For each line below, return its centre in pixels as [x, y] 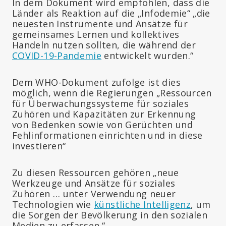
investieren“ [39, 146]
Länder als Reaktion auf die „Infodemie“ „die [111, 13]
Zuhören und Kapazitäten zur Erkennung [104, 114]
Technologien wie [53, 204]
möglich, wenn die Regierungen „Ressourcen [112, 93]
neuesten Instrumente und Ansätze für [100, 23]
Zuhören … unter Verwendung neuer [94, 193]
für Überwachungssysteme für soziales [100, 103]
